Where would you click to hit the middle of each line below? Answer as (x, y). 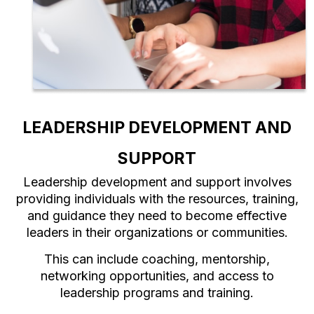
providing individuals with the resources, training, (157, 198)
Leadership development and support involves (157, 182)
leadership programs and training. (157, 293)
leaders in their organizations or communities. (157, 232)
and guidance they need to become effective (157, 215)
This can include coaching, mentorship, (157, 259)
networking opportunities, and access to (157, 276)
